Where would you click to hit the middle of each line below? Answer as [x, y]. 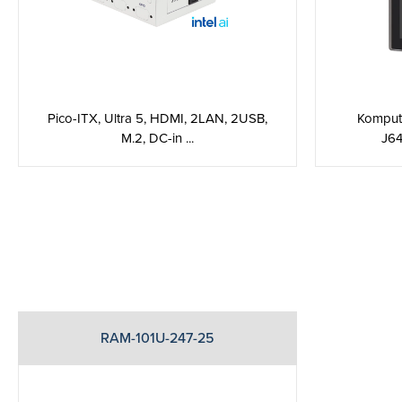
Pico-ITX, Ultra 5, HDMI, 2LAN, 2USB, [157, 118]
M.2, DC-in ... [157, 138]
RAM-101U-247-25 [157, 338]
